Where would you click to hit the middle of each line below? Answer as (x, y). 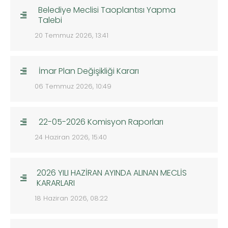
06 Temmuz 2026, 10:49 (73, 87)
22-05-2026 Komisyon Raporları (101, 122)
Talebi (50, 20)
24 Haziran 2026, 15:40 (71, 137)
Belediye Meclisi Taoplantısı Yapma (107, 10)
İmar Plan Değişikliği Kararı (89, 71)
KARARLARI (56, 183)
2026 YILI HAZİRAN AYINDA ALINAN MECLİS (112, 173)
